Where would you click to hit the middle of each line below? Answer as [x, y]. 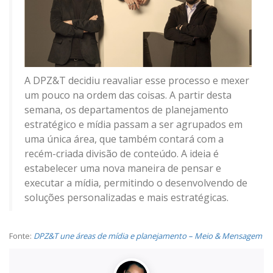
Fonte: [21, 236]
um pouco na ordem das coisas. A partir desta [128, 95]
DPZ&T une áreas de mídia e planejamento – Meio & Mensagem [148, 236]
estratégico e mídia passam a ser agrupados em [133, 124]
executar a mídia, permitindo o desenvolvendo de [136, 183]
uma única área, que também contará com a [124, 139]
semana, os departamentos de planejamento [126, 109]
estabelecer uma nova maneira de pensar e [123, 168]
